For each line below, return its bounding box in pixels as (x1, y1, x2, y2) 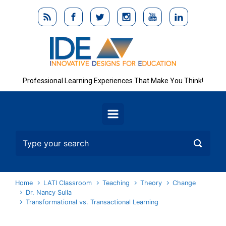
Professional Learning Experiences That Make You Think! (23, 77, 203, 85)
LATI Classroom (43, 179, 92, 187)
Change (173, 179, 196, 187)
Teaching (102, 179, 130, 187)
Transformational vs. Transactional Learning (26, 198, 159, 206)
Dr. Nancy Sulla (26, 189, 72, 197)
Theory (140, 179, 162, 187)
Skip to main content (11, 6, 91, 17)
